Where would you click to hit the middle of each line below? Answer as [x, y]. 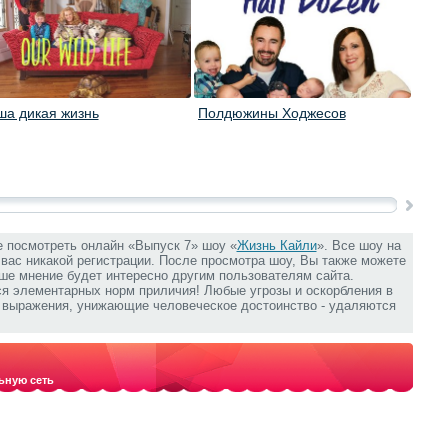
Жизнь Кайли [276, 245]
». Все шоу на [358, 245]
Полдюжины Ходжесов [271, 113]
